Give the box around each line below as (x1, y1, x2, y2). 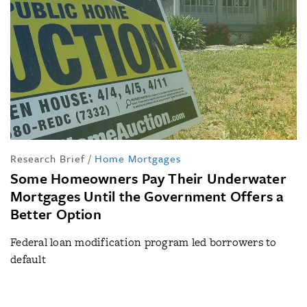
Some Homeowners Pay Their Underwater (10, 168, 286, 189)
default (10, 251, 46, 268)
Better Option (10, 204, 101, 225)
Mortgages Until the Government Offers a (10, 186, 284, 207)
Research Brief (10, 151, 85, 167)
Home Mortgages (95, 151, 181, 167)
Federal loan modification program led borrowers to (10, 234, 277, 251)
